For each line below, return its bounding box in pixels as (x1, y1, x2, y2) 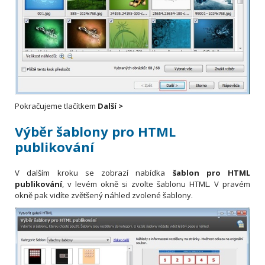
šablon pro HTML (172, 167, 250, 179)
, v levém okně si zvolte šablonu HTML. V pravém (62, 179, 250, 190)
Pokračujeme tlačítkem (15, 101, 98, 112)
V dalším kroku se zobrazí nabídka (15, 167, 173, 179)
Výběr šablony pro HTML (15, 122, 176, 141)
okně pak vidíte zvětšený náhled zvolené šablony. (15, 190, 193, 201)
